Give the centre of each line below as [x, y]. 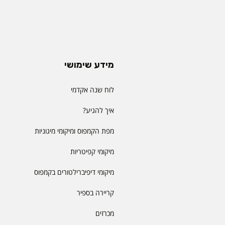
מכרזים [104, 213]
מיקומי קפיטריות [92, 151]
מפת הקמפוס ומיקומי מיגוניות [73, 131]
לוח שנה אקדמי [92, 89]
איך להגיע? [98, 110]
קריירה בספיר [95, 192]
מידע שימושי [89, 65]
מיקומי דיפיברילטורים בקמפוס [74, 172]
